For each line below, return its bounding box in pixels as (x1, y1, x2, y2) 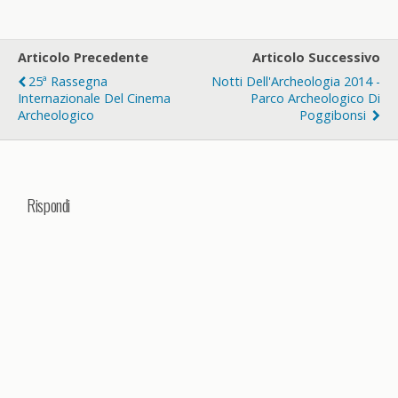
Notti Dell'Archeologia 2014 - (211, 73, 380, 90)
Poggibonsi (299, 107, 370, 123)
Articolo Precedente (18, 49, 148, 66)
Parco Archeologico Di (251, 90, 380, 107)
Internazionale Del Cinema (18, 90, 171, 107)
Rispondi (27, 192, 71, 217)
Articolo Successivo (252, 49, 380, 66)
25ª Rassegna (28, 73, 107, 90)
